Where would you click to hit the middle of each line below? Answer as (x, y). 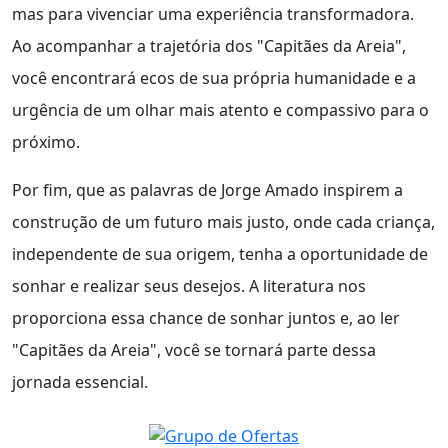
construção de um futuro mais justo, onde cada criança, (223, 222)
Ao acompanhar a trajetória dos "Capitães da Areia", (209, 46)
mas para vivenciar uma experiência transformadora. (213, 14)
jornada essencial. (80, 382)
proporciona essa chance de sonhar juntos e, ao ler (206, 318)
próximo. (46, 142)
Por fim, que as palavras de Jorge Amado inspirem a (207, 190)
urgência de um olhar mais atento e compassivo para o (220, 110)
